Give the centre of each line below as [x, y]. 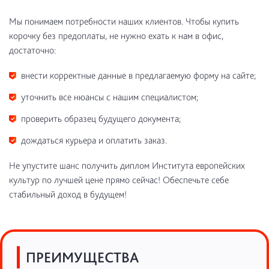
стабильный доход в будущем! [68, 194]
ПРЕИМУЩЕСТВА [82, 257]
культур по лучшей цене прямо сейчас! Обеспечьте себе [119, 180]
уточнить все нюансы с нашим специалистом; [110, 97]
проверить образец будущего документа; [101, 119]
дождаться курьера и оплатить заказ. [94, 140]
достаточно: [32, 50]
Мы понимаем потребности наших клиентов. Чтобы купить [124, 21]
